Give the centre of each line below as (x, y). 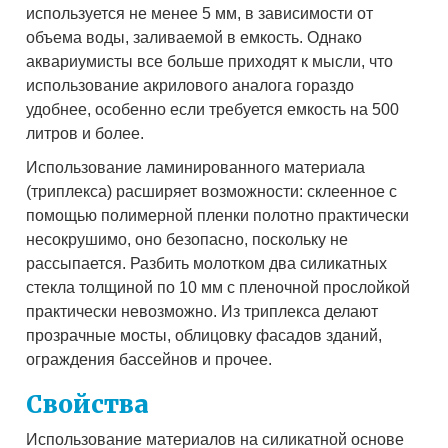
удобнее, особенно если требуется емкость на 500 (213, 110)
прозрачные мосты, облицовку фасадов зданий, (204, 336)
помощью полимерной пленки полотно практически (218, 216)
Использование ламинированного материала (196, 168)
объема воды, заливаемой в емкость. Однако (194, 38)
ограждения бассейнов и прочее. (149, 360)
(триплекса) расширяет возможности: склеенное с (212, 192)
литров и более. (85, 134)
